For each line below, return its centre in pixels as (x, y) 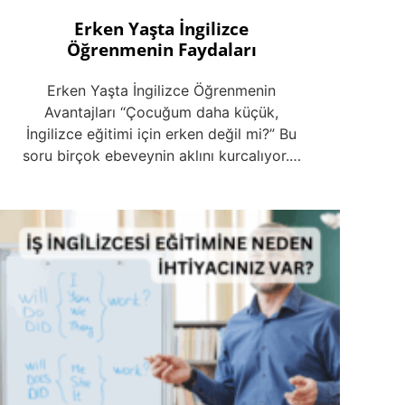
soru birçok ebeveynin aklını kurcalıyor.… (161, 156)
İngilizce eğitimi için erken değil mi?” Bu (162, 134)
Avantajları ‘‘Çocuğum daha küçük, (162, 113)
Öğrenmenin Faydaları (161, 49)
